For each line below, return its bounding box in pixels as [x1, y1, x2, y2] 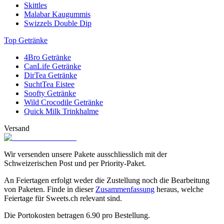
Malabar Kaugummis [24, 9, 90, 18]
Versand [4, 123, 29, 132]
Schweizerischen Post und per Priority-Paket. [4, 158, 146, 167]
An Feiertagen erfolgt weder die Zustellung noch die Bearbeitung [4, 175, 209, 184]
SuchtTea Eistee [24, 79, 74, 88]
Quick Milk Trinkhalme [24, 106, 98, 115]
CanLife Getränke [24, 61, 81, 70]
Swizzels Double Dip [24, 18, 91, 27]
